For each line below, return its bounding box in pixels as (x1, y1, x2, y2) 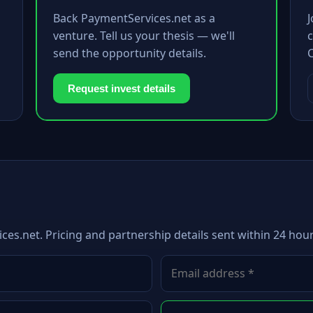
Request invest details (67, 82, 175, 94)
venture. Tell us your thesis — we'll (52, 28, 235, 43)
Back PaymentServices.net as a (52, 10, 215, 26)
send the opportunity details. (52, 45, 206, 61)
